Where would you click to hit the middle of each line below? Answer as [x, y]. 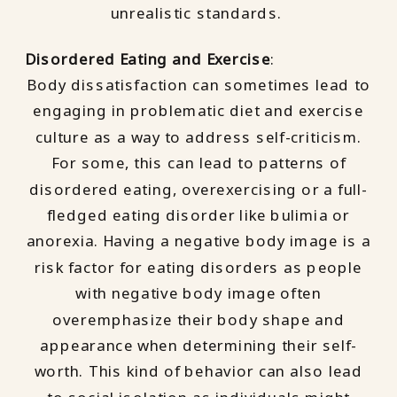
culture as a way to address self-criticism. [198, 137]
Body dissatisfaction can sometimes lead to [198, 85]
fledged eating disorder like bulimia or [198, 215]
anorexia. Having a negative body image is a [198, 241]
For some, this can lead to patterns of [198, 163]
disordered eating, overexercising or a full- [198, 189]
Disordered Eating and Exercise [148, 59]
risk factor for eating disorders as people [198, 267]
